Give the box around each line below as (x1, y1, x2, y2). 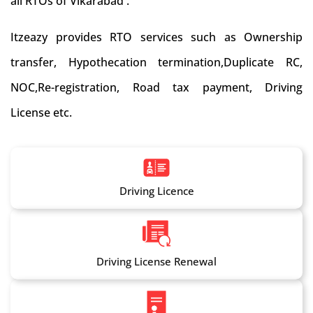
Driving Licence (119, 184, 194, 198)
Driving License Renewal (96, 254, 217, 268)
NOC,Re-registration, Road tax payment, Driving (10, 80, 303, 95)
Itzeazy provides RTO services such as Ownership (10, 29, 303, 45)
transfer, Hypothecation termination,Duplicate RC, (10, 54, 303, 70)
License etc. (10, 105, 72, 120)
